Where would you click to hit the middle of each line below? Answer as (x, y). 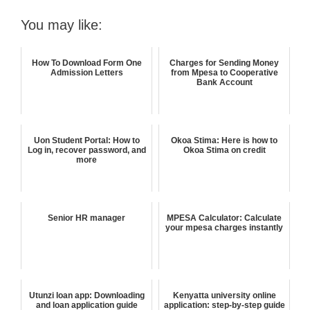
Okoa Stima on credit (224, 151)
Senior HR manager (86, 218)
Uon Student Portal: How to (86, 141)
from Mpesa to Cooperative (224, 73)
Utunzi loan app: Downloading (86, 296)
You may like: (62, 25)
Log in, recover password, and (86, 151)
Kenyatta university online (224, 296)
